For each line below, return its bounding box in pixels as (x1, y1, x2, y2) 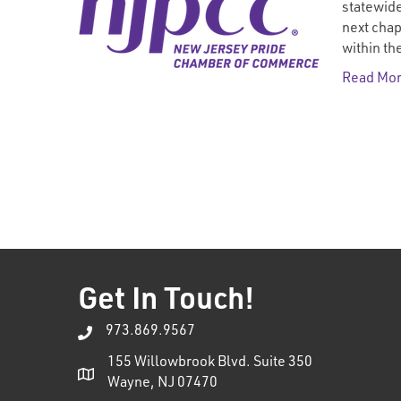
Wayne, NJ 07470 (107, 377, 218, 391)
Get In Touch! (78, 287, 254, 318)
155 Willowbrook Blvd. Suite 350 (107, 356, 312, 371)
